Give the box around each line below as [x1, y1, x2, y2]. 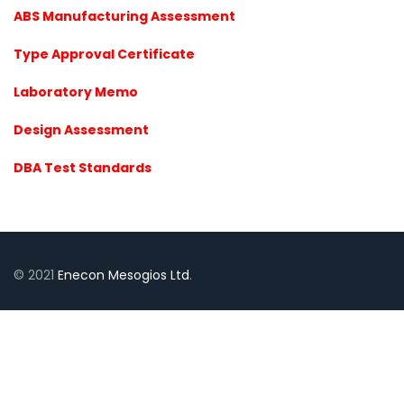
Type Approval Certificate [14, 44, 195, 63]
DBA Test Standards [14, 158, 151, 177]
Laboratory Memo [14, 82, 138, 101]
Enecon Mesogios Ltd [58, 265, 189, 284]
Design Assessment [14, 120, 149, 139]
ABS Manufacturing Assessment [14, 6, 235, 25]
